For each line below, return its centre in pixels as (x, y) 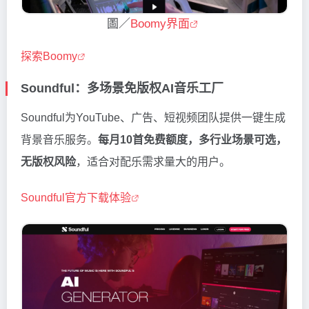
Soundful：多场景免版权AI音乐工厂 (122, 88)
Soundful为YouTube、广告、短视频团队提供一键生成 (153, 117)
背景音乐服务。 (59, 139)
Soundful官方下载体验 (76, 197)
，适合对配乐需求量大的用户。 (153, 161)
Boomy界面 (160, 23)
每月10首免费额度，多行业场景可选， (192, 139)
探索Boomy (49, 56)
